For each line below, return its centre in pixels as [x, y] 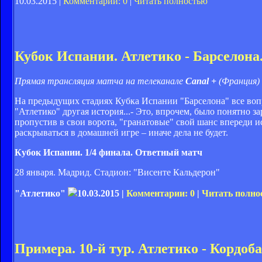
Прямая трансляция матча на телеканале [100, 81]
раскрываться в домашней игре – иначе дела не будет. [121, 133]
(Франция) [238, 81]
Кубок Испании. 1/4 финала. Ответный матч [108, 153]
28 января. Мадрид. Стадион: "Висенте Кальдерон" [117, 173]
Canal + [201, 81]
